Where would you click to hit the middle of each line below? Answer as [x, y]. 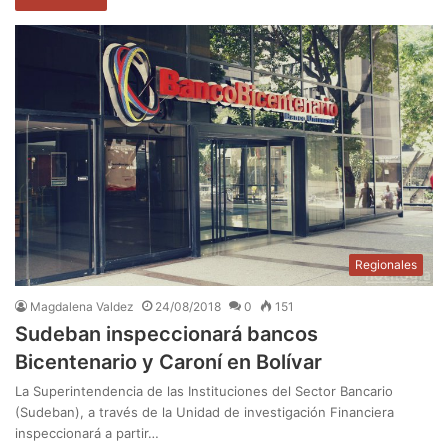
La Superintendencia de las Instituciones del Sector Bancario [204, 391]
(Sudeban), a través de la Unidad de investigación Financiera [204, 412]
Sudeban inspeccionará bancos [166, 334]
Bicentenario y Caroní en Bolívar [168, 362]
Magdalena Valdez [82, 307]
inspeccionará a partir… [87, 433]
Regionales [386, 265]
